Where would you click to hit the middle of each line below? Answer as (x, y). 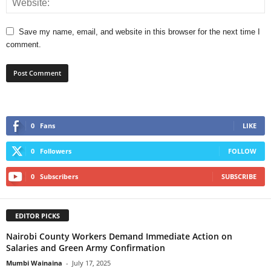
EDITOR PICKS (38, 215)
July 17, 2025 (91, 263)
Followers (56, 151)
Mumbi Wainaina (34, 263)
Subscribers (59, 176)
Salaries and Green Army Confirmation (86, 247)
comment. (24, 44)
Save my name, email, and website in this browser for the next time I (139, 31)
